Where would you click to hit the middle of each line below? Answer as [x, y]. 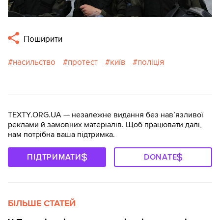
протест [83, 62]
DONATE [160, 157]
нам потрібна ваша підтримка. [61, 134]
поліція [151, 62]
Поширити [42, 39]
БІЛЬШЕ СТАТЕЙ [42, 203]
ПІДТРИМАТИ [54, 157]
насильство [34, 62]
